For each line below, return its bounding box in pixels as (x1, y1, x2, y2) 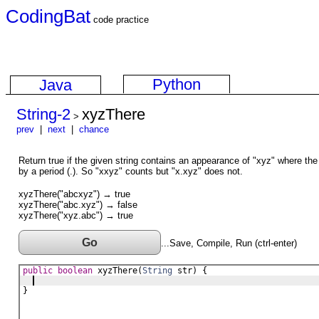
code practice (90, 14, 149, 25)
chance (79, 124, 109, 135)
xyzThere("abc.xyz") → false (19, 199, 137, 210)
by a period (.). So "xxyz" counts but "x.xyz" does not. (19, 166, 243, 177)
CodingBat (6, 6, 90, 27)
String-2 (16, 105, 70, 123)
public (23, 266, 53, 276)
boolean (58, 266, 93, 276)
